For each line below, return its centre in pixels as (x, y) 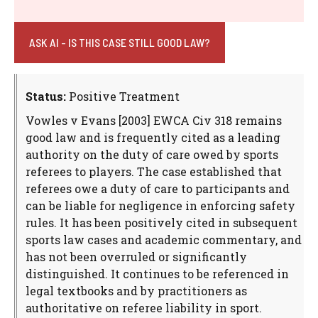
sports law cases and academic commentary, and (164, 239)
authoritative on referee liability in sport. (144, 307)
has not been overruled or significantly (136, 256)
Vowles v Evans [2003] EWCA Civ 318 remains (154, 120)
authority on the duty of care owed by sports (152, 154)
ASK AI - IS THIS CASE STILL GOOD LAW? (120, 42)
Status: (46, 96)
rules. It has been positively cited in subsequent (161, 222)
